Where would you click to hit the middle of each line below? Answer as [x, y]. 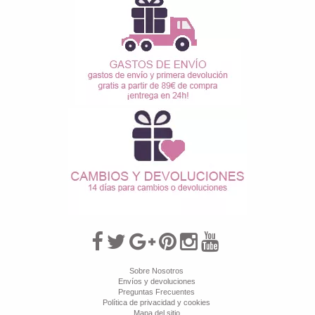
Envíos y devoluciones [156, 281]
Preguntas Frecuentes [156, 292]
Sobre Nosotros [156, 271]
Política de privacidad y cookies [156, 302]
